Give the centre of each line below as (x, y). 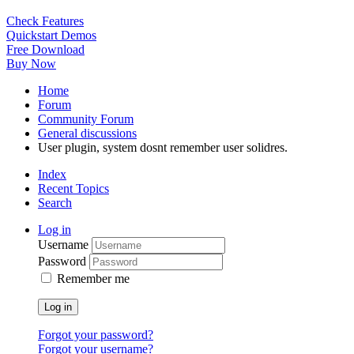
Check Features (45, 21)
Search (55, 203)
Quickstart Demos (51, 36)
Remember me (93, 279)
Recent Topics (73, 189)
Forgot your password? (96, 335)
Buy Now (31, 64)
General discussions (87, 134)
